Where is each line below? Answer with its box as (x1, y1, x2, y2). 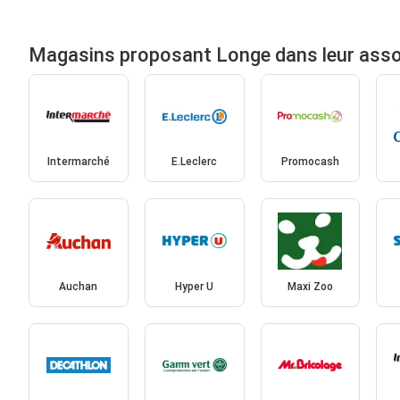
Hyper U (175, 279, 214, 293)
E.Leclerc (171, 155, 218, 169)
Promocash (280, 155, 339, 169)
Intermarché (46, 155, 110, 169)
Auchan (59, 279, 98, 293)
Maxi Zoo (287, 279, 333, 293)
